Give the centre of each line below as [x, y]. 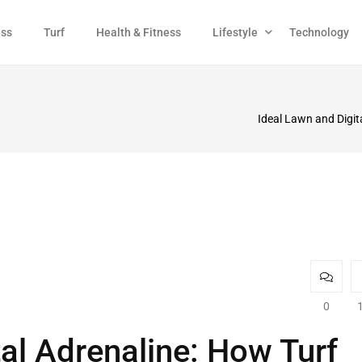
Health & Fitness [139, 32]
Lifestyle [235, 32]
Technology [319, 32]
